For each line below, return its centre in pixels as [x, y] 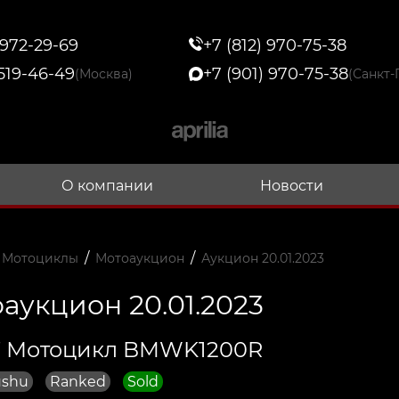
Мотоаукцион [139, 258]
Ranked [77, 381]
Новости [291, 185]
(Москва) [104, 74]
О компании [108, 185]
